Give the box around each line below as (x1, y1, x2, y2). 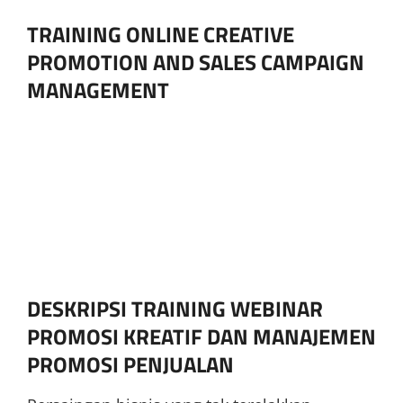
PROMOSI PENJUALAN (27, 348, 234, 381)
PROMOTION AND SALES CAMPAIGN (27, 46, 364, 78)
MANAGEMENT (27, 74, 169, 106)
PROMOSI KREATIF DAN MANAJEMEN (27, 320, 376, 353)
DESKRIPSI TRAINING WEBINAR (27, 292, 323, 325)
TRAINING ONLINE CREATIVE (27, 18, 294, 50)
